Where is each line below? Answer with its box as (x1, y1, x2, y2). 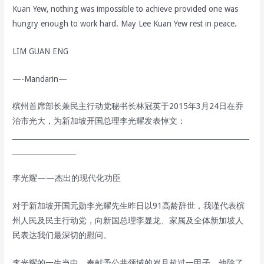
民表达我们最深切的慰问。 (12, 230, 112, 240)
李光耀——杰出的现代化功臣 (12, 173, 121, 183)
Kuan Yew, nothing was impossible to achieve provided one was (12, 4, 239, 14)
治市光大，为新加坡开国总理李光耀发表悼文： (12, 116, 186, 126)
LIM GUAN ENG (12, 46, 69, 56)
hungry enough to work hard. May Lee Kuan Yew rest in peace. (12, 18, 237, 28)
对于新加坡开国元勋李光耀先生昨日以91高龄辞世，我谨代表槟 (12, 201, 245, 211)
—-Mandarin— (12, 74, 68, 84)
